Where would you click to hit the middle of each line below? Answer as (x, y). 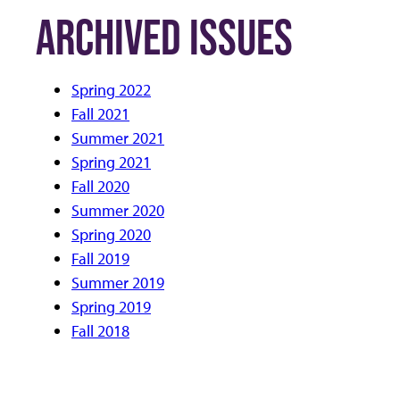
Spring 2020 (111, 235)
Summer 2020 (118, 211)
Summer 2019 (118, 283)
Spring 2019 (111, 307)
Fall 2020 (100, 187)
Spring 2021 (111, 162)
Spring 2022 (111, 90)
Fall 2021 (100, 114)
